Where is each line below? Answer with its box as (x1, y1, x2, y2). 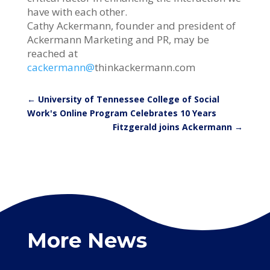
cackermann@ (27, 60, 95, 74)
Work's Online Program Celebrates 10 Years (27, 107, 216, 119)
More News (27, 227, 147, 253)
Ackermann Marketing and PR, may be (27, 32, 209, 46)
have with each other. (27, 4, 127, 19)
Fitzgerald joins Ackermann (113, 121, 233, 133)
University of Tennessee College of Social (37, 93, 219, 105)
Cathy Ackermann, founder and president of (27, 18, 236, 33)
